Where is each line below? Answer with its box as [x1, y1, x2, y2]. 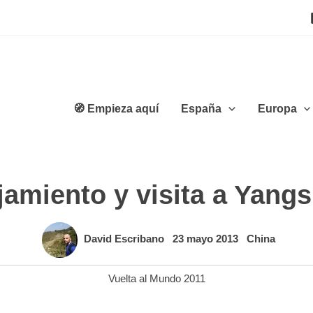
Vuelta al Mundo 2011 [108, 272, 205, 284]
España [181, 102, 222, 115]
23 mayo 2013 [172, 233, 241, 245]
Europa [257, 102, 297, 115]
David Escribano [83, 233, 167, 245]
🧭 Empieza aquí [73, 102, 159, 115]
